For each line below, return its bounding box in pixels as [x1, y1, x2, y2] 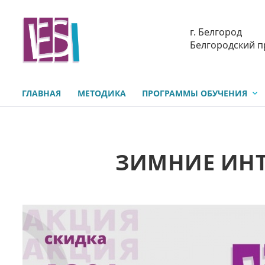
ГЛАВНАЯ [22, 87, 61, 99]
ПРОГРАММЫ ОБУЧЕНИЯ [142, 87, 248, 99]
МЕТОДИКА [77, 87, 126, 99]
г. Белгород [190, 25, 243, 38]
